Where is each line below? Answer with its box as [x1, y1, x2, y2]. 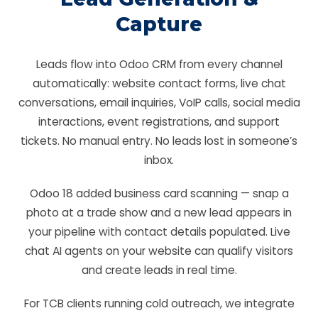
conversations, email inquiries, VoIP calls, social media [18, 95, 300, 110]
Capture [116, 12, 202, 36]
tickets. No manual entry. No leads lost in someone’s [21, 133, 297, 148]
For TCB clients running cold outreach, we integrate [23, 296, 295, 311]
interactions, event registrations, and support [38, 114, 280, 129]
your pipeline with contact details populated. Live [28, 224, 290, 239]
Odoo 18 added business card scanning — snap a [29, 186, 289, 201]
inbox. [144, 153, 174, 168]
